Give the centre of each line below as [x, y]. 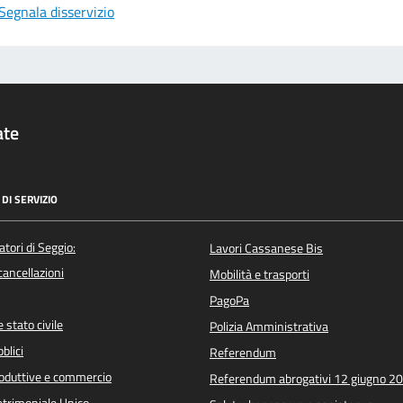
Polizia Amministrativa [269, 326]
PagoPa [229, 300]
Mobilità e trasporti [260, 274]
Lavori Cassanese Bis [266, 248]
